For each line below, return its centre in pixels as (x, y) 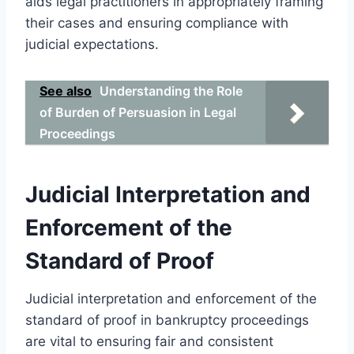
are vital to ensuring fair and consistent (149, 341)
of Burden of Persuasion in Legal (138, 112)
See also (66, 90)
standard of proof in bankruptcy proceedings (167, 320)
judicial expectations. (92, 44)
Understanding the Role (171, 90)
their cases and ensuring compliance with (157, 23)
